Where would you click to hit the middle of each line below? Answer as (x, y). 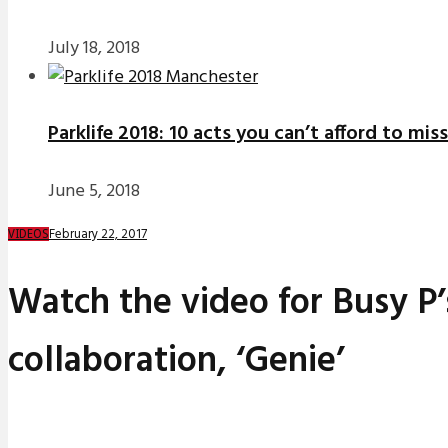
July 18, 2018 (94, 48)
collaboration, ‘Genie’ (176, 361)
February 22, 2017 (98, 235)
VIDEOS (28, 234)
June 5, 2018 (94, 192)
